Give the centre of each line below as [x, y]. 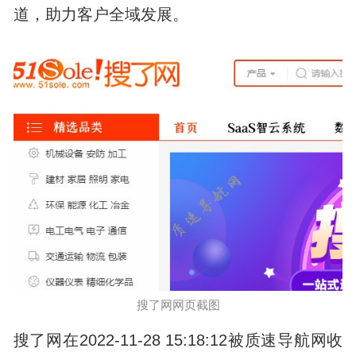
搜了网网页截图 [178, 305]
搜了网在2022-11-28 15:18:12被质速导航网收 [178, 341]
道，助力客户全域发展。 [101, 14]
